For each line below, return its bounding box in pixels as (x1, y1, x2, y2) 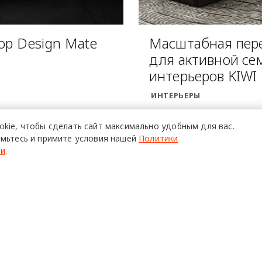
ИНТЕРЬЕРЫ (151, 90, 201, 101)
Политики (139, 132, 178, 144)
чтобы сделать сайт (20, 120, 103, 132)
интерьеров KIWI (149, 67, 257, 86)
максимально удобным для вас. (105, 120, 235, 132)
